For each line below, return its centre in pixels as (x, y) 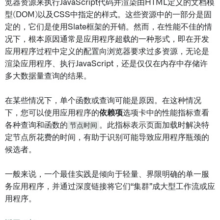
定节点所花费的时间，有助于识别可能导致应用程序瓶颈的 (107, 137)
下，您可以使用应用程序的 (52, 113)
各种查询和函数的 (36, 125)
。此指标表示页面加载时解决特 (154, 125)
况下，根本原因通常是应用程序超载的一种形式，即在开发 (107, 39)
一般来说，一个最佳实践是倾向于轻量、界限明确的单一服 (107, 174)
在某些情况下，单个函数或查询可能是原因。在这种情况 (103, 101)
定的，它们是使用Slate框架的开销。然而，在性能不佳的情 (109, 27)
